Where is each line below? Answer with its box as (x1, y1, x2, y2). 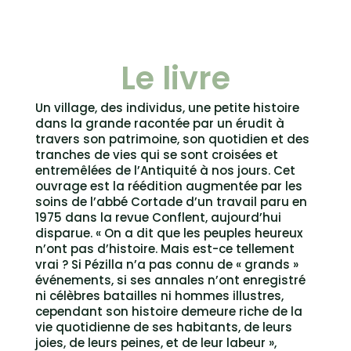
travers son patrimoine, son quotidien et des (34, 130, 309, 147)
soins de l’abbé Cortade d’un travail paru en (34, 193, 307, 210)
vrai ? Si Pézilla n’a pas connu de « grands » (34, 255, 299, 273)
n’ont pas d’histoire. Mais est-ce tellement (34, 240, 295, 257)
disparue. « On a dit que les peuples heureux (34, 224, 302, 241)
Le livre (120, 56, 230, 100)
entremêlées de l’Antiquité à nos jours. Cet (34, 161, 295, 179)
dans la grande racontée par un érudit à (34, 114, 284, 132)
